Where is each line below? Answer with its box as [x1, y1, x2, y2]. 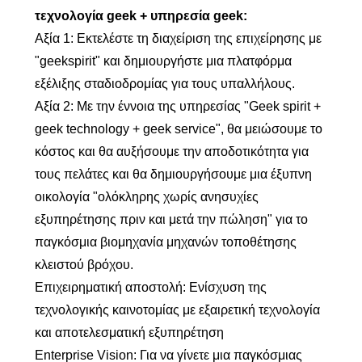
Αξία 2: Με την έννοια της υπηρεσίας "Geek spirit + [34, 99, 321, 113]
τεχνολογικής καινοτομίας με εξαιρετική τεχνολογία [34, 303, 320, 317]
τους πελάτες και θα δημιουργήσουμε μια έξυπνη [34, 167, 312, 181]
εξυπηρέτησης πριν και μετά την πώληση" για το [34, 213, 308, 226]
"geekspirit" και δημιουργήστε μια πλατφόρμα [34, 54, 292, 68]
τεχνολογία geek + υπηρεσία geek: [34, 9, 247, 23]
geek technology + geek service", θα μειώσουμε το [34, 122, 322, 136]
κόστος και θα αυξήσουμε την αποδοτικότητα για [34, 145, 309, 158]
